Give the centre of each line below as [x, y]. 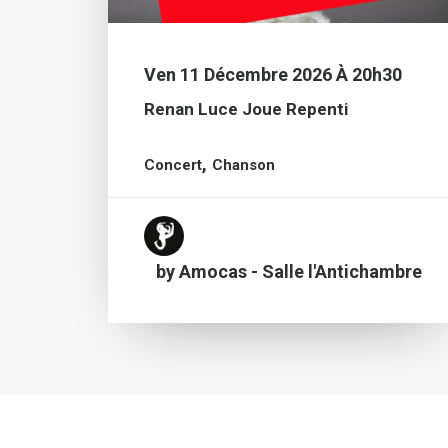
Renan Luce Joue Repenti [246, 109]
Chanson [243, 165]
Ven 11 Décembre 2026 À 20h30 [273, 74]
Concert [173, 165]
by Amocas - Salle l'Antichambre [289, 271]
